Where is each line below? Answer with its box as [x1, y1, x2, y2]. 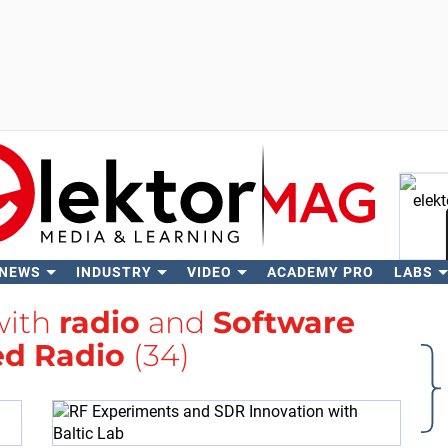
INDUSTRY [75, 264, 152, 280]
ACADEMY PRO [266, 264, 374, 280]
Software [213, 304, 355, 341]
